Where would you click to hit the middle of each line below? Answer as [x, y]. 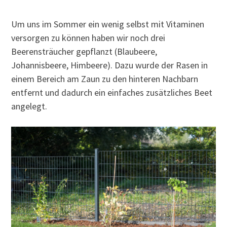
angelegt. [29, 106]
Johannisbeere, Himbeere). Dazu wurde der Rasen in [110, 65]
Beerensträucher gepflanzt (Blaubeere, [84, 51]
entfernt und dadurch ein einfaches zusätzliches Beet [112, 92]
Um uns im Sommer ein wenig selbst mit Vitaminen [108, 24]
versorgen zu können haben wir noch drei [88, 37]
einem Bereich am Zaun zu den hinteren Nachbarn [105, 79]
